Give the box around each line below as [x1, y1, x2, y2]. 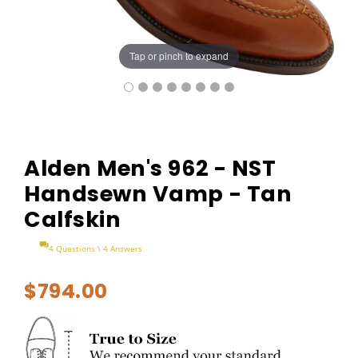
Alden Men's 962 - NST [24, 153, 276, 183]
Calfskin [24, 204, 121, 234]
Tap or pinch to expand [129, 49, 229, 63]
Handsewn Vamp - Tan [24, 178, 292, 209]
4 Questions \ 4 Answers [49, 242, 143, 254]
